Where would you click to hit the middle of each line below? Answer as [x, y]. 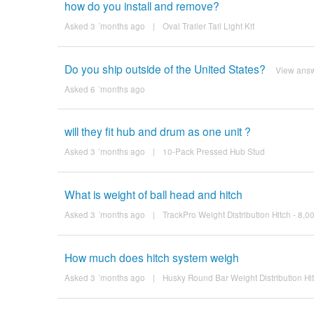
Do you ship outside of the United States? [165, 68]
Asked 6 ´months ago [104, 89]
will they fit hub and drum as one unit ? [157, 131]
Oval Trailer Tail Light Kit [208, 26]
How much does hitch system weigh [151, 258]
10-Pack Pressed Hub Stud [213, 152]
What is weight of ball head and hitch [153, 194]
